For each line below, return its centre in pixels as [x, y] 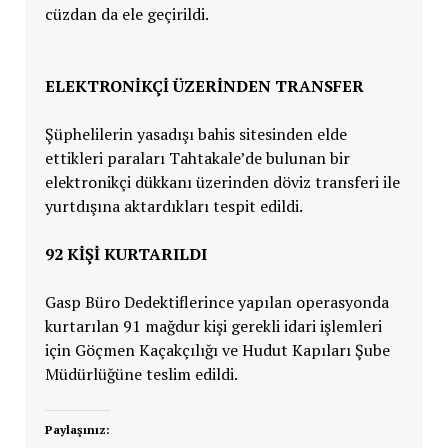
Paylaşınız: [77, 430]
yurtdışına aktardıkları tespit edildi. [173, 206]
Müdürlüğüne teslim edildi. [141, 374]
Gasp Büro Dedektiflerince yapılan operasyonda [216, 302]
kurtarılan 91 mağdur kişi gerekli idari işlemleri [213, 326]
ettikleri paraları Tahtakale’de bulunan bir [197, 158]
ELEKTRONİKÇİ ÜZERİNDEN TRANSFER [204, 86]
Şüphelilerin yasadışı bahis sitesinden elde [195, 134]
